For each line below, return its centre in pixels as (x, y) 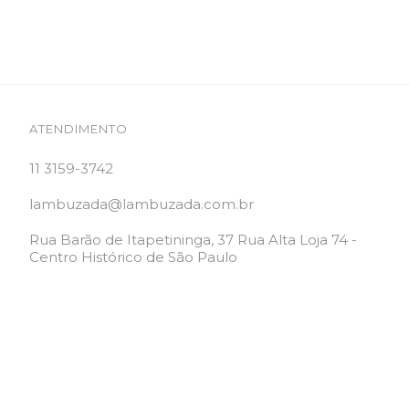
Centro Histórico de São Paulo (133, 257)
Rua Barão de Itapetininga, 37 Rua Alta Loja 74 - (193, 240)
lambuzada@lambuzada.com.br (141, 204)
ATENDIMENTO (78, 129)
